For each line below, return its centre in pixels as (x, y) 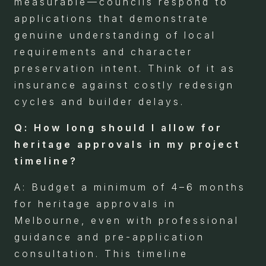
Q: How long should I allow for (118, 127)
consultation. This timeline (101, 253)
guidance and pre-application (110, 237)
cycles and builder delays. (99, 101)
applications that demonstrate (112, 18)
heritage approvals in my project (127, 144)
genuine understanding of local (115, 35)
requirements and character (104, 51)
